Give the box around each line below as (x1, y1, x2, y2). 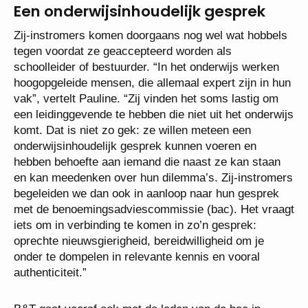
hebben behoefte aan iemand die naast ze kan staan (14, 155, 280, 168)
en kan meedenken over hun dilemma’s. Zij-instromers (14, 170, 293, 184)
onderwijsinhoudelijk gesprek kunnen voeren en (14, 139, 256, 153)
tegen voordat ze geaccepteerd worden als (14, 44, 232, 58)
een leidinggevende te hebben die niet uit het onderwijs (14, 107, 294, 121)
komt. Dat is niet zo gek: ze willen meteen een (14, 123, 251, 137)
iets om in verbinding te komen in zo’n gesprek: (14, 218, 256, 232)
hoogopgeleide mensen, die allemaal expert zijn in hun (14, 76, 291, 89)
